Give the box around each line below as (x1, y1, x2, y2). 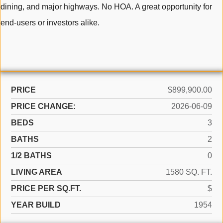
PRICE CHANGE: (11, 102, 76, 111)
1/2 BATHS (11, 151, 52, 160)
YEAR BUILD (11, 201, 61, 209)
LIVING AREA (11, 168, 62, 176)
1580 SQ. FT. (166, 168, 212, 176)
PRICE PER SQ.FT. (11, 184, 81, 193)
